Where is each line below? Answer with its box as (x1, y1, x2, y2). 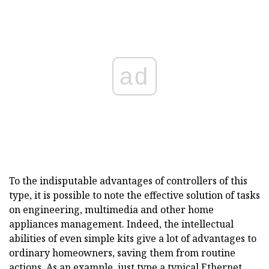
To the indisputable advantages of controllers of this (9, 174, 247, 188)
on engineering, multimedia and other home (9, 203, 214, 217)
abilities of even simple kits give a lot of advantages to (9, 232, 256, 246)
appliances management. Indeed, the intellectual (9, 217, 234, 231)
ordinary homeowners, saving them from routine (9, 246, 235, 260)
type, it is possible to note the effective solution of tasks (9, 189, 260, 202)
